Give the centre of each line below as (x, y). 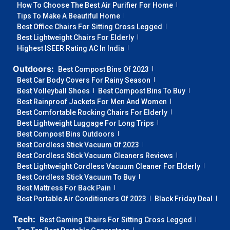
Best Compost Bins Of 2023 (103, 70)
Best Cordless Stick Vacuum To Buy (76, 177)
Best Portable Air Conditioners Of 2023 (82, 199)
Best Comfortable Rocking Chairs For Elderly (92, 113)
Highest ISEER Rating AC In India (71, 49)
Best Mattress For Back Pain (64, 188)
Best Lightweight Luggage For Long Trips (85, 123)
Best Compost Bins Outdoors (66, 134)
